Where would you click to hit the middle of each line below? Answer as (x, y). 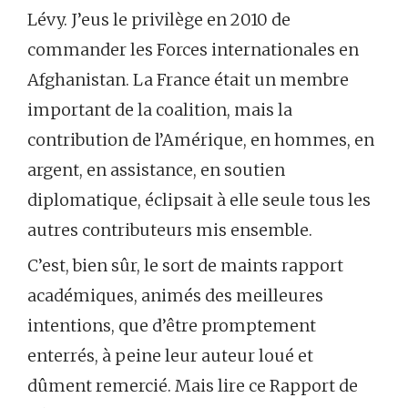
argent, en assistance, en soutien (156, 169)
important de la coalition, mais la (160, 109)
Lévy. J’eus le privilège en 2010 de (159, 19)
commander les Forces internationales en (193, 49)
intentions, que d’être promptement (172, 325)
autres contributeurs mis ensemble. (170, 229)
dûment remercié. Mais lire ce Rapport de (193, 385)
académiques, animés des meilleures (175, 295)
